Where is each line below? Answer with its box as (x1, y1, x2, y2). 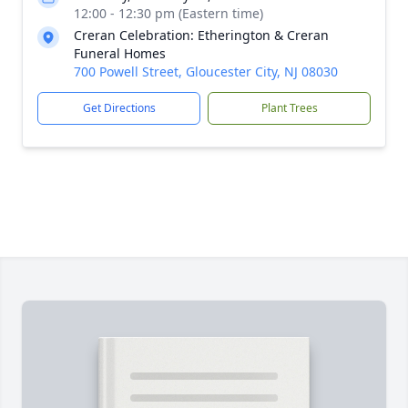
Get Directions (82, 100, 156, 116)
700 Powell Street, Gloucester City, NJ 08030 (74, 63, 338, 80)
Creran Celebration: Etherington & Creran (74, 26, 329, 44)
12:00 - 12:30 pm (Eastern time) (74, 5, 263, 22)
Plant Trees (260, 100, 318, 116)
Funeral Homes (74, 45, 166, 62)
